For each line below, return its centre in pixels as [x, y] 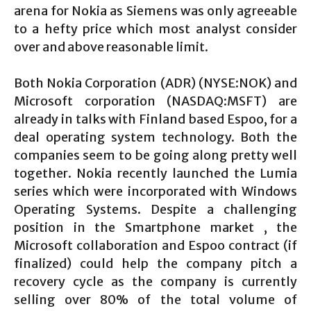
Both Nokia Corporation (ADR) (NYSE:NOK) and [155, 83]
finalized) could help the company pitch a [155, 263]
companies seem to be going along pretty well [155, 155]
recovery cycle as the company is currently [155, 281]
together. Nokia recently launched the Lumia [155, 173]
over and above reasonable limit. [111, 47]
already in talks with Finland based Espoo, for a [155, 119]
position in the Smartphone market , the [155, 227]
